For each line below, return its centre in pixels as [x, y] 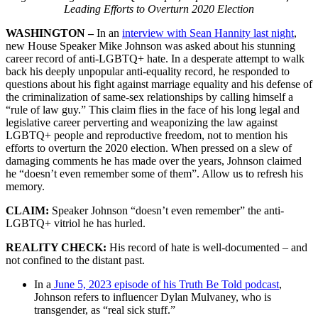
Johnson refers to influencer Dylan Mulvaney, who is [153, 297]
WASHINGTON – [51, 33]
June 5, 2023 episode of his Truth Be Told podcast [165, 284]
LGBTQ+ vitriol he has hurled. [76, 223]
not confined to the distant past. [75, 260]
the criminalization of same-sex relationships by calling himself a [149, 97]
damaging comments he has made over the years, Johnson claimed [154, 160]
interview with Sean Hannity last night [208, 33]
